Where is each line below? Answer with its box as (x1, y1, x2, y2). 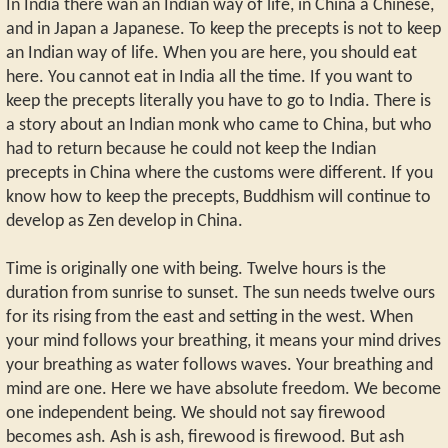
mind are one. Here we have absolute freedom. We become (6, 381, 441, 399)
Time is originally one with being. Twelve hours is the (6, 261, 386, 279)
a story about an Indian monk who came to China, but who (6, 117, 432, 135)
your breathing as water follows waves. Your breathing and (6, 357, 433, 375)
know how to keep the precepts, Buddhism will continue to (6, 189, 431, 207)
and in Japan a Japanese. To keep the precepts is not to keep (6, 21, 441, 39)
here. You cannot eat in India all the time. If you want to (6, 69, 413, 87)
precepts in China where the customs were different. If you (6, 165, 433, 183)
